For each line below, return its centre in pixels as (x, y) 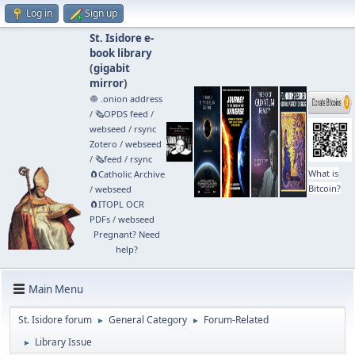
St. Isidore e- (121, 38)
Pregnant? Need (127, 234)
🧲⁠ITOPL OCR (116, 204)
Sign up (101, 13)
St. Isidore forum (55, 320)
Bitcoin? (324, 188)
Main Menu (56, 289)
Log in (39, 13)
